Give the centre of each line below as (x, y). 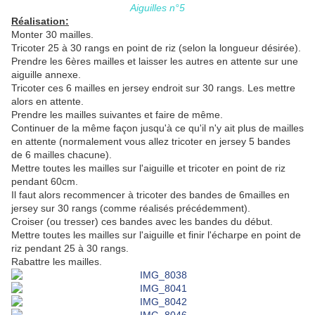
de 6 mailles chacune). (62, 155)
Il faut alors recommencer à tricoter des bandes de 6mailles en (150, 195)
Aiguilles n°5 (157, 8)
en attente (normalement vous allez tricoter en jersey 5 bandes (151, 142)
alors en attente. (47, 102)
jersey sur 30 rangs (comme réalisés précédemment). (131, 208)
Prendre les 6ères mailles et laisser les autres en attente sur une (155, 62)
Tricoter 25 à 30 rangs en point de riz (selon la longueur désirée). (156, 48)
